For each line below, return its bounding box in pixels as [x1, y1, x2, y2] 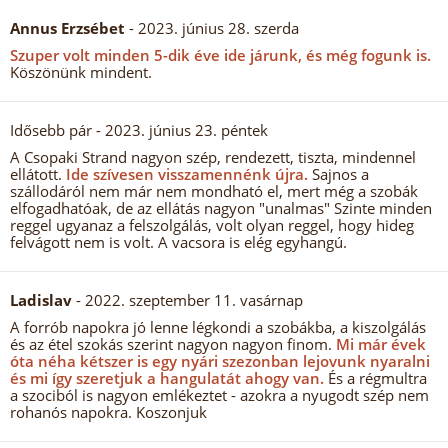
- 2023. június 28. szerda [129, 18, 299, 38]
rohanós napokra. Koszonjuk [10, 402, 207, 422]
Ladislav [10, 290, 72, 310]
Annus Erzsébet [10, 18, 129, 38]
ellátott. [10, 164, 62, 184]
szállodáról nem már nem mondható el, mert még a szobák [10, 181, 418, 201]
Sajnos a [308, 164, 369, 184]
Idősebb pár [10, 120, 92, 140]
